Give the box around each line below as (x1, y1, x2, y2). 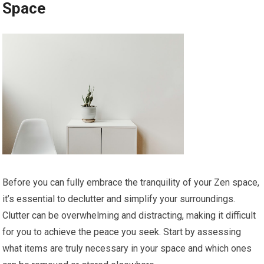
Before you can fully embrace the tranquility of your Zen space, (2, 177, 260, 189)
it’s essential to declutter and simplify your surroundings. (2, 193, 236, 205)
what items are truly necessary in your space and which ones (2, 243, 252, 255)
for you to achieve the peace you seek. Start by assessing (2, 226, 242, 238)
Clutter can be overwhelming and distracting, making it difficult (2, 210, 256, 222)
